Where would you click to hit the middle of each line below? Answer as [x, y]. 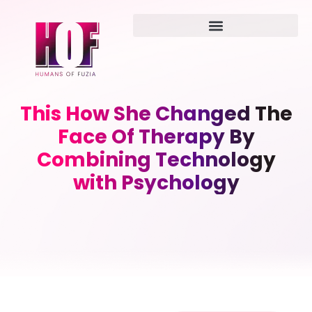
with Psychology [156, 183]
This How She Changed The [156, 114]
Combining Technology [156, 160]
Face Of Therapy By [156, 137]
